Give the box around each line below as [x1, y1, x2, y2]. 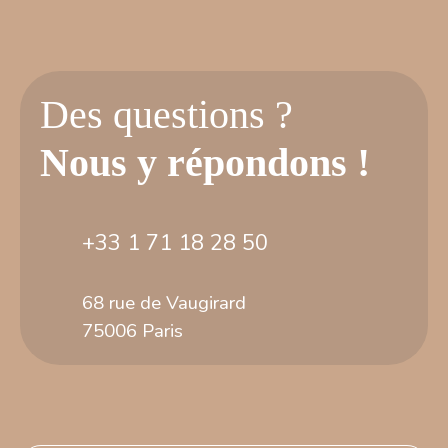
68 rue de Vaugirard [82, 290, 246, 316]
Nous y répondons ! [40, 140, 370, 185]
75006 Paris [82, 318, 183, 344]
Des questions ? [40, 92, 293, 137]
